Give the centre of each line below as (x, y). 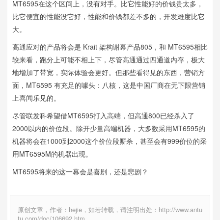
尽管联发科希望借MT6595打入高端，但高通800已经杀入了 (103, 116)
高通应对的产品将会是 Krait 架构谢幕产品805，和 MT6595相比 (110, 47)
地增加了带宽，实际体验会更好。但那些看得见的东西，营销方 (109, 72)
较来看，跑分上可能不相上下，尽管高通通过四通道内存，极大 (109, 60)
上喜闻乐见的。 (36, 98)
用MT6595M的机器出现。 (52, 154)
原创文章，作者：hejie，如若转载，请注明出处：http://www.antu (110, 210)
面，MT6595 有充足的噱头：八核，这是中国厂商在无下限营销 (109, 85)
